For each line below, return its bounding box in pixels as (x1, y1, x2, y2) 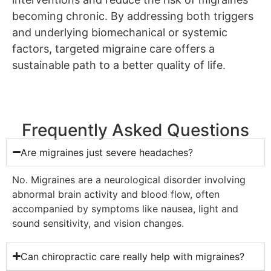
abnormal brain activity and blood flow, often (12, 188, 220, 200)
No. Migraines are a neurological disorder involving (12, 173, 246, 186)
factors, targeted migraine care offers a (12, 42, 215, 55)
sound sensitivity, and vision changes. (12, 217, 184, 229)
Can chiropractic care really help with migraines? (21, 250, 245, 263)
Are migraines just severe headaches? (21, 146, 194, 158)
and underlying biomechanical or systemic (12, 25, 227, 39)
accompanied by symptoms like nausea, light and (12, 202, 238, 215)
